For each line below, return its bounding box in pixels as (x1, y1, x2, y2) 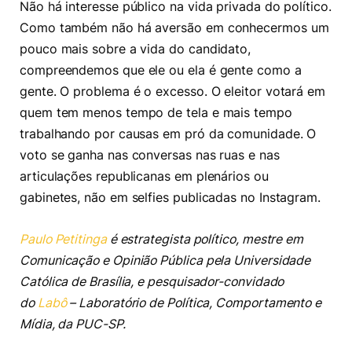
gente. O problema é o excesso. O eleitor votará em (20, 84, 326, 100)
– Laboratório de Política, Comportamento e (66, 295, 322, 310)
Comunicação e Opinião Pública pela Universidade (20, 252, 311, 268)
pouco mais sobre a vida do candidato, (20, 42, 251, 57)
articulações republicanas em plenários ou (20, 169, 269, 185)
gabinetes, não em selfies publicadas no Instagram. (20, 190, 321, 206)
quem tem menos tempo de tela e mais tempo (20, 105, 292, 121)
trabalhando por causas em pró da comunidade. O (20, 126, 317, 142)
